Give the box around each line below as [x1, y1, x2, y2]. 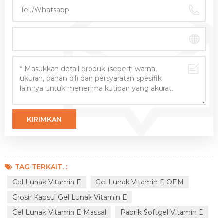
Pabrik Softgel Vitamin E [120, 208, 203, 217]
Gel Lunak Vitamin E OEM [95, 178, 184, 186]
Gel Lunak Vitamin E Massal [12, 208, 106, 217]
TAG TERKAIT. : [15, 163, 67, 171]
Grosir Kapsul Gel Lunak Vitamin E [12, 193, 127, 201]
